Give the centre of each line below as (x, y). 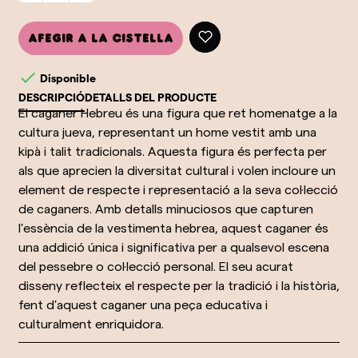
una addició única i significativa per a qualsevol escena (174, 247)
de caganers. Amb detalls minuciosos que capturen (166, 209)
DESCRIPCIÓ (52, 97)
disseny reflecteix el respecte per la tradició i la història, (179, 285)
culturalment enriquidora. (91, 324)
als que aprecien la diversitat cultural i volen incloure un (177, 170)
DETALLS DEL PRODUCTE (151, 97)
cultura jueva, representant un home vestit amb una (167, 132)
